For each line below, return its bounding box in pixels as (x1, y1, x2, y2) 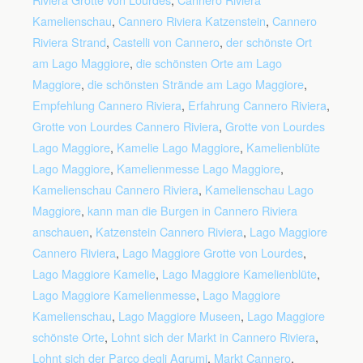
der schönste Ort (226, 33, 312, 51)
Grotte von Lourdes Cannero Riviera (32, 117, 219, 135)
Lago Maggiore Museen (118, 307, 241, 325)
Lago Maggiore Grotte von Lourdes (122, 244, 303, 262)
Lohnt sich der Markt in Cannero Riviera (111, 328, 315, 346)
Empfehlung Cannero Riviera (32, 96, 181, 114)
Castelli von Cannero (113, 33, 220, 51)
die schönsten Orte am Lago (136, 54, 282, 72)
